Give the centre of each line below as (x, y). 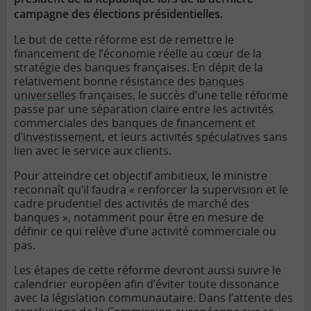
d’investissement (58, 137)
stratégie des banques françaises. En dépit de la (138, 68)
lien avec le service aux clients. (93, 151)
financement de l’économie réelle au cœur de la (138, 54)
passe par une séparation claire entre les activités (144, 109)
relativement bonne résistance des (106, 82)
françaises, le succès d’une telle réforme (182, 95)
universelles (45, 95)
